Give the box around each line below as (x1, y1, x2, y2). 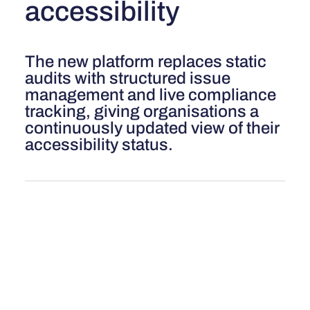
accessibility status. (24, 135, 173, 154)
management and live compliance (24, 85, 276, 104)
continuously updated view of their (24, 118, 280, 137)
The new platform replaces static (24, 52, 266, 71)
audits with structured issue (24, 69, 230, 87)
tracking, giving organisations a (24, 102, 259, 120)
